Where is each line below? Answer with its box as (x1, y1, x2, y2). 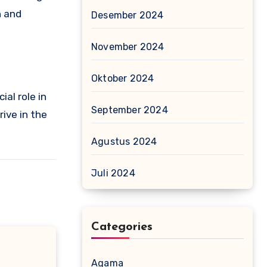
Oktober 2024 (91, 73, 154, 84)
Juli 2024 (91, 167, 135, 179)
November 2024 (91, 41, 164, 52)
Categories (91, 221, 153, 233)
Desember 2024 (91, 10, 164, 21)
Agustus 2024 (91, 136, 157, 147)
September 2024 (91, 104, 168, 116)
